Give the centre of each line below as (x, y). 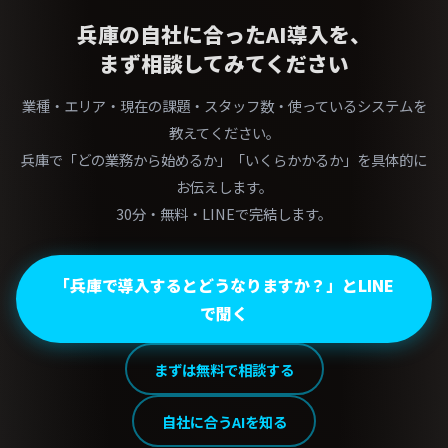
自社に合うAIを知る (224, 421)
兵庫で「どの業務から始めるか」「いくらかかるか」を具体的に (224, 159)
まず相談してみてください (224, 63)
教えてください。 (224, 132)
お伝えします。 (224, 186)
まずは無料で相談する (224, 369)
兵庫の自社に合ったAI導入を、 (224, 34)
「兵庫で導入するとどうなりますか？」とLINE (224, 285)
